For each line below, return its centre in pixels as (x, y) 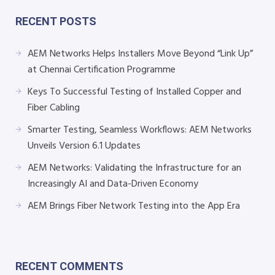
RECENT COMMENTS (69, 266)
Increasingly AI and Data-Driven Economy (113, 184)
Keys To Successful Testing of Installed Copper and (134, 92)
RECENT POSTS (56, 21)
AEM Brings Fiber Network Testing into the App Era (134, 206)
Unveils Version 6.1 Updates (84, 146)
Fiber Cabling (54, 108)
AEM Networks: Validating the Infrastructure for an (134, 168)
